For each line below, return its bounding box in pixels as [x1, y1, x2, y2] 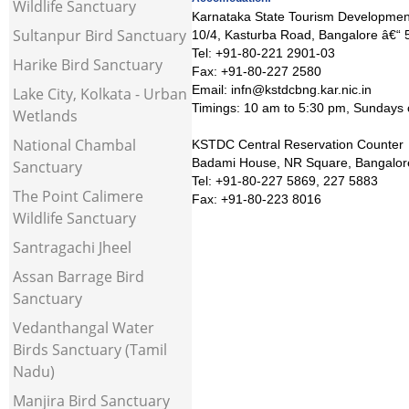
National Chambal [13, 135, 136, 155]
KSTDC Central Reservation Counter [192, 137, 404, 152]
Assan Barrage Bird [13, 267, 144, 287]
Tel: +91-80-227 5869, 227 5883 [192, 173, 378, 188]
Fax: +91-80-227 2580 [192, 64, 321, 79]
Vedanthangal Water [13, 318, 154, 338]
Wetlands [13, 106, 78, 126]
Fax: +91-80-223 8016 [192, 192, 321, 206]
